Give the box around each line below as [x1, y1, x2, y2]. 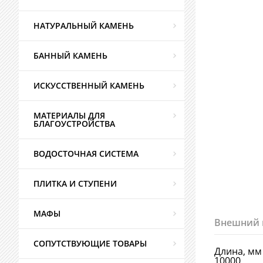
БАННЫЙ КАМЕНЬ [33, 50, 107, 61]
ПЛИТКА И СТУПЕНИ [33, 178, 117, 189]
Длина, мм [214, 245, 262, 258]
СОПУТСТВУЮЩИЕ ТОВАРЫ [33, 238, 147, 249]
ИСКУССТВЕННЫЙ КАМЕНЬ [33, 80, 144, 91]
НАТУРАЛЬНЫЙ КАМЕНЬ [33, 20, 134, 31]
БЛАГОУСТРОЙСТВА [33, 118, 115, 129]
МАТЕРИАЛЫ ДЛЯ [33, 110, 105, 121]
